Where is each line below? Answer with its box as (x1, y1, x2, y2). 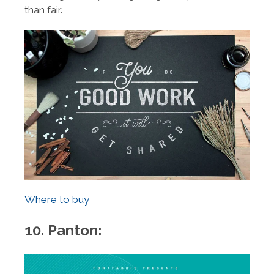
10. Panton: (24, 221, 102, 240)
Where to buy (24, 193, 89, 206)
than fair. (24, 4, 62, 17)
